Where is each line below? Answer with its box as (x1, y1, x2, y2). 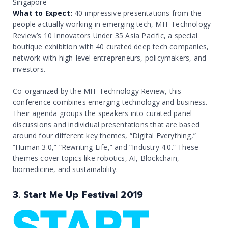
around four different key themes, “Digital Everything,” (13, 131, 196, 141)
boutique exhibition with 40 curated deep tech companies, (13, 42, 209, 52)
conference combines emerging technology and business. (13, 97, 208, 107)
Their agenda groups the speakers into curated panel (13, 108, 192, 119)
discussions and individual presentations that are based (13, 120, 200, 130)
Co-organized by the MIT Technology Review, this (13, 86, 182, 96)
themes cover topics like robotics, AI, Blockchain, (13, 153, 180, 163)
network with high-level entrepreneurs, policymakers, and (13, 53, 207, 63)
